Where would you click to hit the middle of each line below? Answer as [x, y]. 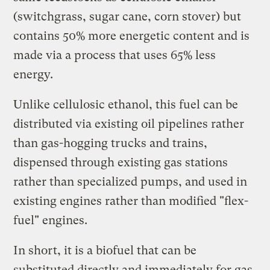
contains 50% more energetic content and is [132, 36]
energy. [33, 74]
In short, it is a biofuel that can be [105, 250]
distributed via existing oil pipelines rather [129, 124]
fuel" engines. [51, 220]
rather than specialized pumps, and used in [130, 181]
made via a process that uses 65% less [115, 55]
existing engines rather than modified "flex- [131, 201]
